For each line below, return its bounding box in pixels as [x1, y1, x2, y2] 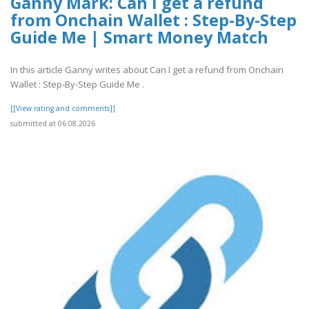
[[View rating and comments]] [10, 103, 115, 113]
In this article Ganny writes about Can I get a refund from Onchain [10, 63, 283, 76]
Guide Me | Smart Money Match [10, 26, 268, 49]
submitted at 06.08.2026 [10, 118, 95, 128]
